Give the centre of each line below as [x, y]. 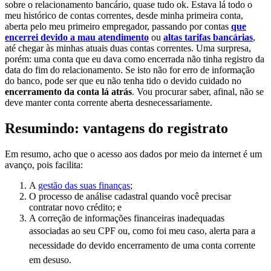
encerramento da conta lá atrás [68, 92]
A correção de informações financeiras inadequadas [127, 218]
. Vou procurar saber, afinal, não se [198, 92]
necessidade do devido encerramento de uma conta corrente [142, 246]
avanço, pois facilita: [44, 165]
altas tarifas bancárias [208, 38]
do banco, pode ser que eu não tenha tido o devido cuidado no [123, 81]
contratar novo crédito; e [75, 207]
